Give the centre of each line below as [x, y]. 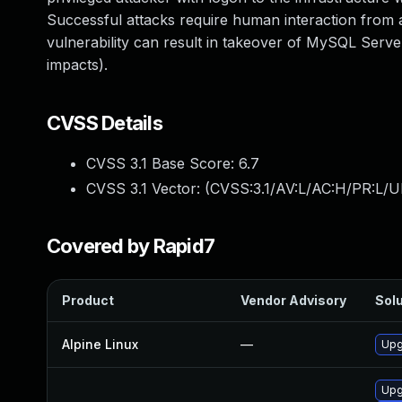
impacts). [77, 65]
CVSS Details [105, 123]
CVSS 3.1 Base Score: [162, 163]
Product [88, 300]
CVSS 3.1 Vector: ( [148, 188]
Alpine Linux [100, 344]
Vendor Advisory [293, 300]
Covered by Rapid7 [131, 246]
